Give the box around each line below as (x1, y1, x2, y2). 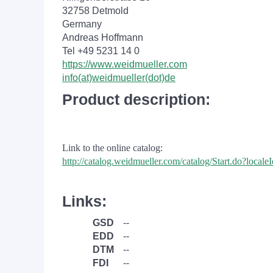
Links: (62, 193, 107, 210)
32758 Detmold (62, 5, 129, 16)
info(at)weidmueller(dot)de (62, 73, 175, 83)
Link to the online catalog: (62, 143, 163, 153)
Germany (62, 19, 102, 29)
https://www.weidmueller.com (62, 59, 187, 69)
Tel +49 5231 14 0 (62, 46, 140, 56)
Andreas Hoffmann (62, 32, 143, 43)
